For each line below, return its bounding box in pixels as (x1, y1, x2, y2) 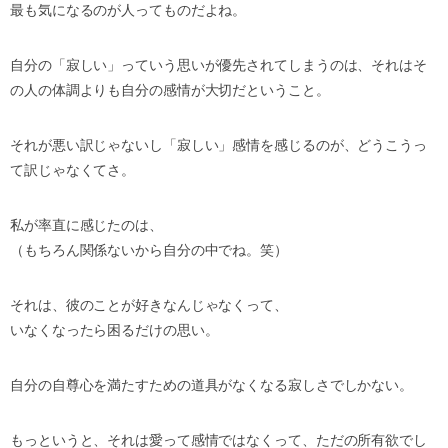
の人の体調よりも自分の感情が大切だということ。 (10, 82, 330, 98)
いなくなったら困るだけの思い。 (10, 322, 219, 338)
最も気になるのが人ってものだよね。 (10, 2, 247, 18)
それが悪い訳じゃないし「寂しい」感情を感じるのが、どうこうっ (10, 137, 427, 153)
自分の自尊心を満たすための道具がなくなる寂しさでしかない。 (10, 377, 414, 393)
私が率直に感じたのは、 (10, 217, 163, 233)
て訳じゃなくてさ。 (10, 162, 136, 178)
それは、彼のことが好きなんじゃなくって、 (10, 297, 288, 313)
